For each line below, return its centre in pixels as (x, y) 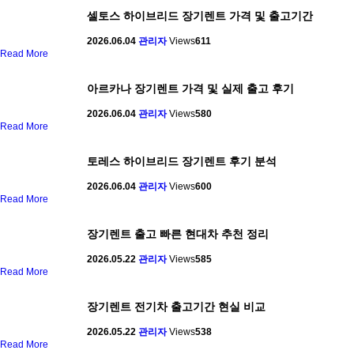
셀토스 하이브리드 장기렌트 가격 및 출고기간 (200, 16)
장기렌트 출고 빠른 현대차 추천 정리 (178, 234)
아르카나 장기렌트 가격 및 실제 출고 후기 (190, 89)
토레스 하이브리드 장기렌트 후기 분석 (182, 162)
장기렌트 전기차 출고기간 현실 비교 (176, 307)
